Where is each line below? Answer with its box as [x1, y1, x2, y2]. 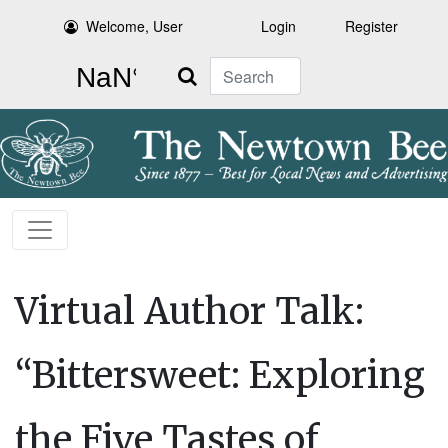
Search [164, 58, 210, 78]
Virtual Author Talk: [15, 289, 364, 335]
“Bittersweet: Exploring [15, 353, 425, 399]
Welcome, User [86, 16, 184, 36]
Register [345, 16, 398, 36]
